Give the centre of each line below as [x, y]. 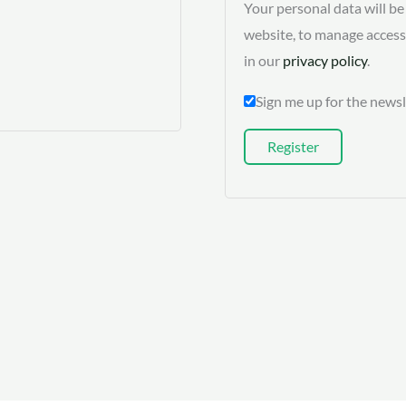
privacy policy [325, 60]
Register [293, 146]
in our [263, 60]
